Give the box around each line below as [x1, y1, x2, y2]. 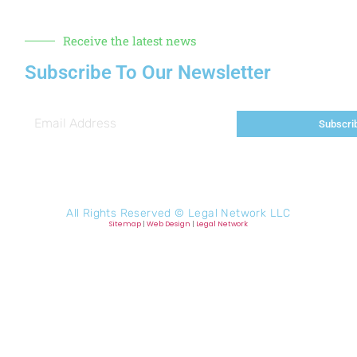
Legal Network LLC [187, 206, 291, 220]
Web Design [146, 218, 190, 229]
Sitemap [108, 218, 141, 229]
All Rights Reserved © [66, 206, 188, 220]
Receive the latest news [63, 32, 197, 49]
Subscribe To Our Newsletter [25, 61, 272, 84]
